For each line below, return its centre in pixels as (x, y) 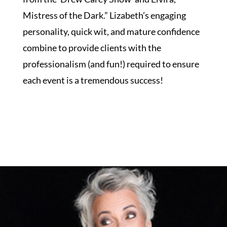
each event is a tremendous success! (93, 80)
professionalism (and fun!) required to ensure (111, 64)
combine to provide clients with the (92, 48)
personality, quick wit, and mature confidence (111, 32)
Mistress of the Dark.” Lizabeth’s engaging (104, 15)
